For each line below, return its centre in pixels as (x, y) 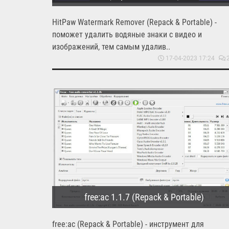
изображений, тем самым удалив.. (111, 47)
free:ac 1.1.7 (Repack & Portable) (144, 197)
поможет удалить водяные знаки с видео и (127, 34)
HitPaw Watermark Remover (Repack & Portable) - (134, 22)
